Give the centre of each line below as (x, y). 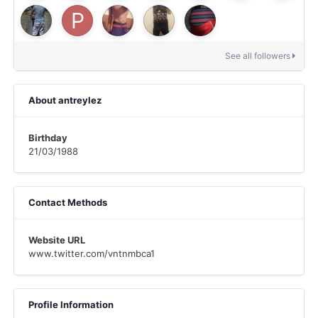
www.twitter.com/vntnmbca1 (92, 253)
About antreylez (65, 100)
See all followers (259, 56)
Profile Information (71, 305)
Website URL (57, 240)
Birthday (48, 138)
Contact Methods (68, 202)
